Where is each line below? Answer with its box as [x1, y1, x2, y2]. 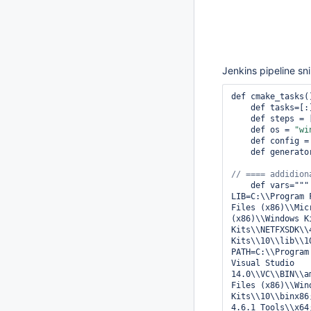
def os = [251, 125, 294, 135]
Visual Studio [231, 258, 294, 268]
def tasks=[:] [231, 103, 251, 112]
